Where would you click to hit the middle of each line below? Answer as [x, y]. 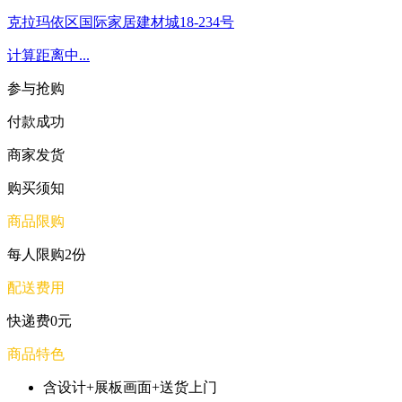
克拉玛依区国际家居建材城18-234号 [121, 22]
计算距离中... [48, 55]
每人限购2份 [47, 254]
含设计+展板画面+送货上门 [130, 387]
